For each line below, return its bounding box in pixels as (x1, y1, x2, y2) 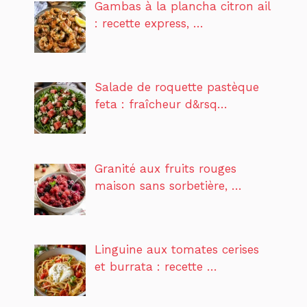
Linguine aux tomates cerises (94, 242, 259, 256)
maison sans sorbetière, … (94, 178, 242, 193)
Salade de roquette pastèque (94, 80, 259, 95)
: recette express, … (94, 16, 204, 30)
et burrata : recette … (94, 259, 217, 273)
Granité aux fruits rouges (94, 161, 236, 175)
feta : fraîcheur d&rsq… (94, 97, 228, 112)
